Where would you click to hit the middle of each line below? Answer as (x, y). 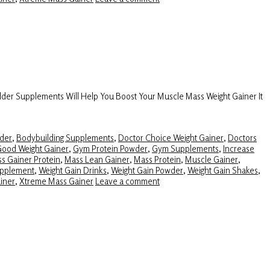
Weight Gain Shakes (223, 170)
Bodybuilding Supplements (65, 137)
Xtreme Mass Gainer (56, 181)
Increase (239, 148)
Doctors (242, 137)
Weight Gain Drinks (73, 170)
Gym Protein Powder (110, 148)
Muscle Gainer (212, 159)
